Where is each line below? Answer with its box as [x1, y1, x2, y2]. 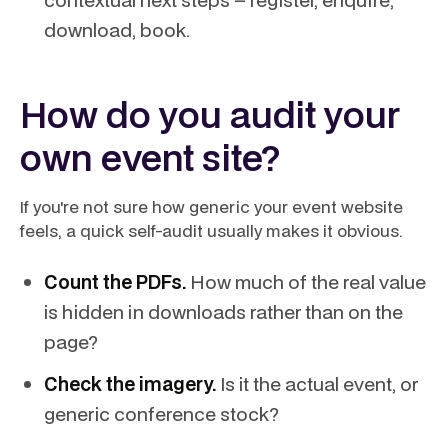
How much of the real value [186, 269, 426, 294]
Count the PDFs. [44, 269, 186, 294]
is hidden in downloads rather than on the [44, 299, 403, 324]
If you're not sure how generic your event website [20, 195, 403, 218]
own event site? [20, 132, 280, 182]
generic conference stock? [44, 401, 279, 426]
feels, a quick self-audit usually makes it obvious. [20, 219, 403, 242]
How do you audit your [20, 89, 400, 139]
